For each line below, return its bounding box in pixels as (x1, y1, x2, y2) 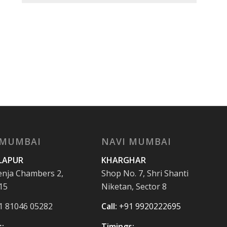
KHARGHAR (101, 154, 146, 166)
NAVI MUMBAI (101, 135, 171, 147)
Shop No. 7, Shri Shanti (101, 167, 188, 179)
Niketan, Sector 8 (101, 180, 167, 192)
